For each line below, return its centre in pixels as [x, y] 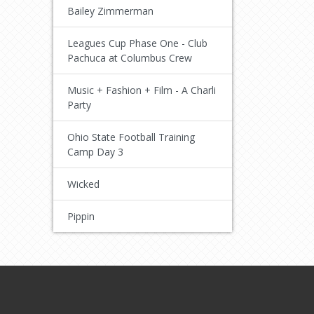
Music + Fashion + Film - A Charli [142, 90]
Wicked [83, 184]
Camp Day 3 [95, 151]
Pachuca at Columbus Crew [130, 57]
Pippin [81, 216]
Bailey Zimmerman [110, 11]
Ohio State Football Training [131, 137]
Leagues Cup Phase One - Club [137, 43]
